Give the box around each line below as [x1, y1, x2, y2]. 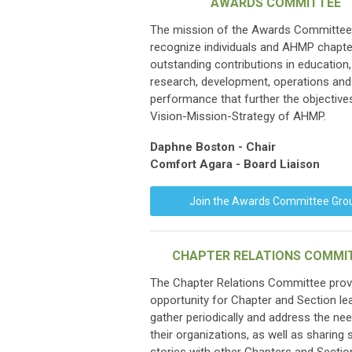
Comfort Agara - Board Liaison [150, 157, 320, 171]
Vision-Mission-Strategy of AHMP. [150, 109, 326, 123]
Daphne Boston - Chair [150, 140, 276, 154]
